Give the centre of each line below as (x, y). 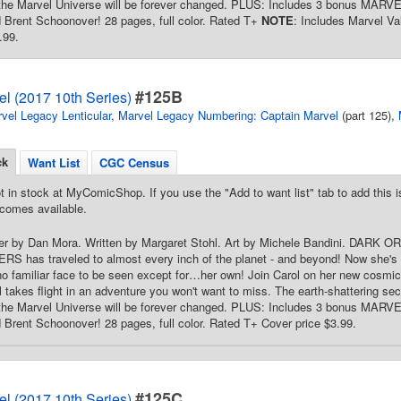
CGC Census (134, 162)
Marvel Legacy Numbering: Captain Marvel (228, 115)
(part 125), (368, 115)
